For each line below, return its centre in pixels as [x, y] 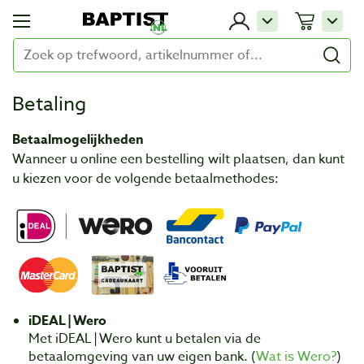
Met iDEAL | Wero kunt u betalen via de [145, 339]
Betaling [49, 104]
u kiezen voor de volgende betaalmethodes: [145, 179]
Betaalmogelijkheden [78, 140]
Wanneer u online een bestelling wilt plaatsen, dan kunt [178, 159]
